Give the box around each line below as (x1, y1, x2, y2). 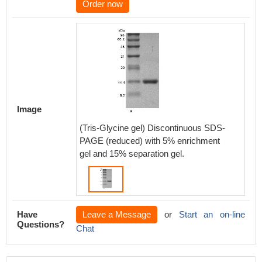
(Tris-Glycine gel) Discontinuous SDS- (80, 123, 225, 133)
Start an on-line (178, 209, 245, 219)
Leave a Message (82, 209, 151, 219)
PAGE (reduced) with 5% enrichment (80, 136, 220, 146)
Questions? (17, 219, 64, 229)
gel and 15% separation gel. (80, 149, 184, 159)
